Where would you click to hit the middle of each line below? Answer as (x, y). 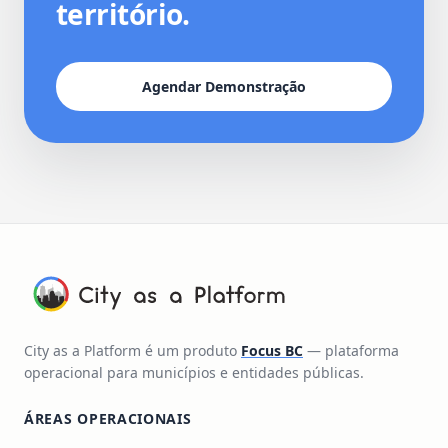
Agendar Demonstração (224, 86)
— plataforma (351, 350)
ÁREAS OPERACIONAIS (108, 418)
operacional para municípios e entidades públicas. (194, 372)
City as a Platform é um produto (132, 350)
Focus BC (272, 350)
